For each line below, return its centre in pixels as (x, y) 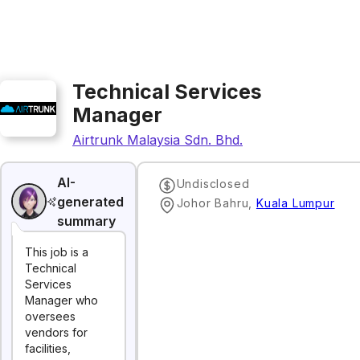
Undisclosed (213, 183)
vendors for (56, 332)
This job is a (57, 252)
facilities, (48, 348)
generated (91, 201)
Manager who (61, 300)
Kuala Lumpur (295, 202)
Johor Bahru (213, 202)
